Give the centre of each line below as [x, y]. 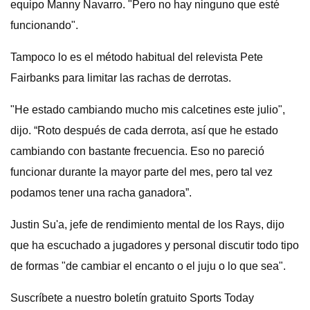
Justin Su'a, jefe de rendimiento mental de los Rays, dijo [147, 225]
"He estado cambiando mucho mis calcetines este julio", [148, 110]
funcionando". [44, 25]
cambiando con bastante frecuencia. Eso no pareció [137, 151]
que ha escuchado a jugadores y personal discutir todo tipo [155, 245]
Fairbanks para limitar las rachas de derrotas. [121, 78]
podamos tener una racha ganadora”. [101, 193]
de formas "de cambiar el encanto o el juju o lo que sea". [148, 266]
